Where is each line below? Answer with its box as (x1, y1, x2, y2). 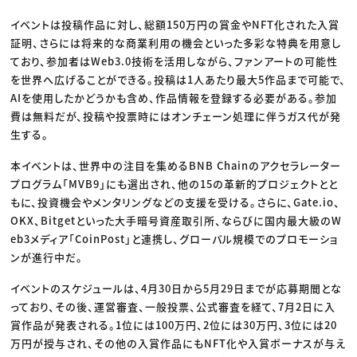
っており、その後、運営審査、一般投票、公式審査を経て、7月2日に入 (10, 299, 336, 315)
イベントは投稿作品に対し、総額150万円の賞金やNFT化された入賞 (10, 17, 340, 33)
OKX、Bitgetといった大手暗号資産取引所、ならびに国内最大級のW (10, 213, 343, 229)
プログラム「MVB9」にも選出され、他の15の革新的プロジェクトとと (10, 176, 339, 192)
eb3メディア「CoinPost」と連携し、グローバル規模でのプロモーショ (10, 231, 339, 247)
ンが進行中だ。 (10, 249, 84, 265)
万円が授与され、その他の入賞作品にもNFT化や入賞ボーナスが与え (10, 335, 347, 351)
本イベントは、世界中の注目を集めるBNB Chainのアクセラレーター (10, 158, 342, 174)
